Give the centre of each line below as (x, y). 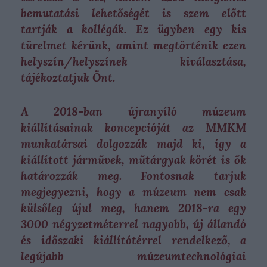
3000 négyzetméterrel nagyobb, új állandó (133, 224)
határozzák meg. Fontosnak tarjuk (133, 176)
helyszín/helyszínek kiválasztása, (133, 61)
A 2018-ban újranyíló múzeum (133, 111)
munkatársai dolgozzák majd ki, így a (133, 144)
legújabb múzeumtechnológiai (133, 256)
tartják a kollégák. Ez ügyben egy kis (133, 29)
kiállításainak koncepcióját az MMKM (133, 128)
